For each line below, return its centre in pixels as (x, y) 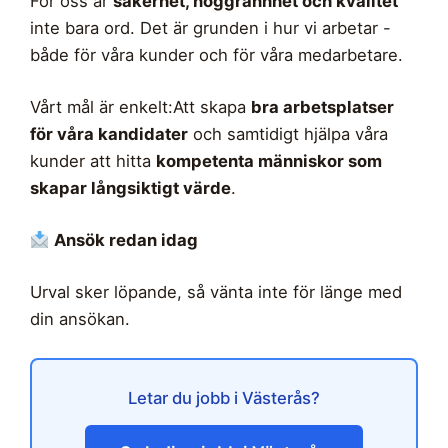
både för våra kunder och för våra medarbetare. (216, 55)
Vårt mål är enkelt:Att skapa (140, 107)
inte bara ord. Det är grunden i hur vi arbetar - (210, 28)
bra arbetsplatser (322, 107)
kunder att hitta (93, 161)
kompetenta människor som (269, 161)
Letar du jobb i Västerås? (224, 397)
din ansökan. (80, 319)
